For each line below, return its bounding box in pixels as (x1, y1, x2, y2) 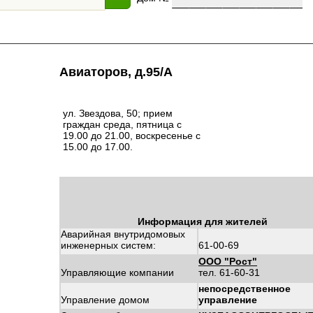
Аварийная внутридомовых (61, 228, 185, 240)
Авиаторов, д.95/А (59, 65, 173, 79)
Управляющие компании (61, 267, 174, 278)
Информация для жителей (137, 216, 268, 227)
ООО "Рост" (198, 256, 257, 267)
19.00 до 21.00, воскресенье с (63, 130, 201, 141)
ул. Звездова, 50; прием (63, 108, 173, 119)
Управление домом (61, 294, 150, 305)
